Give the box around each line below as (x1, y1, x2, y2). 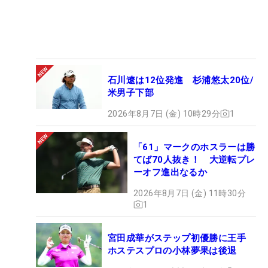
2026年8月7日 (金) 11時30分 (133, 188, 246, 198)
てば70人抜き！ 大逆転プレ (133, 154, 255, 165)
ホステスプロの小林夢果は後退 (108, 245, 237, 256)
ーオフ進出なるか (133, 166, 208, 178)
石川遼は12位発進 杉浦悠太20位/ (108, 74, 254, 86)
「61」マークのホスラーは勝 (133, 141, 255, 153)
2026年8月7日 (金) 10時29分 (108, 108, 220, 118)
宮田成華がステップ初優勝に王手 (108, 232, 255, 243)
